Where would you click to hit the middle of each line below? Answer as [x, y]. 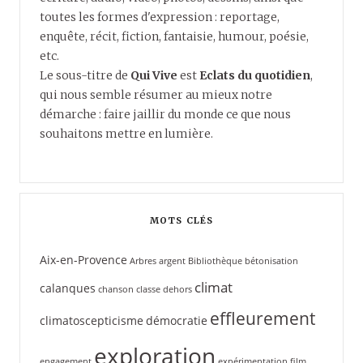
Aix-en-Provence [83, 259]
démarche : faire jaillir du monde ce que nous [165, 114]
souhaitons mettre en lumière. [126, 133]
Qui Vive [154, 75]
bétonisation [271, 261]
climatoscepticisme [92, 320]
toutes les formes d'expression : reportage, [160, 17]
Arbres [143, 261]
